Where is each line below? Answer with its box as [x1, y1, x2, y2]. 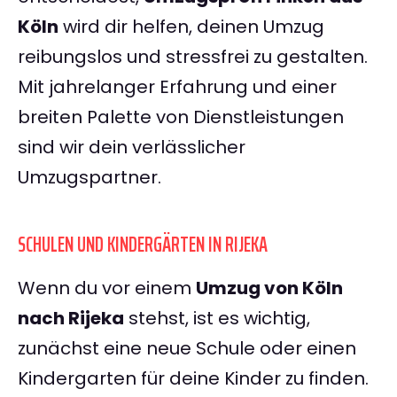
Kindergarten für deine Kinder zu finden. [18, 366, 369, 392]
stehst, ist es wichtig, [124, 306, 310, 331]
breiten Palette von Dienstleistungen [18, 105, 344, 130]
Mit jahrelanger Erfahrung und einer [18, 74, 337, 100]
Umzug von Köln [196, 276, 343, 301]
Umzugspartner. [18, 165, 161, 191]
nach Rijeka [18, 306, 124, 331]
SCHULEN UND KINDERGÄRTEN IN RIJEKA [18, 228, 268, 262]
